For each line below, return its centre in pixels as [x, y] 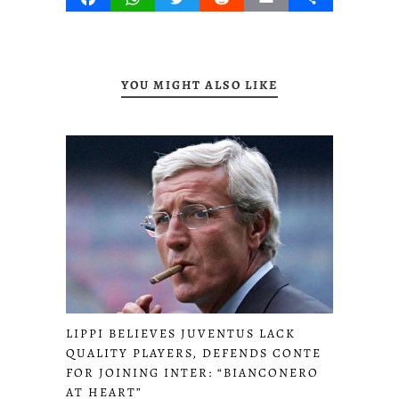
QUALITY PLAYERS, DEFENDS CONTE [194, 354]
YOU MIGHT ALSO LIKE [199, 85]
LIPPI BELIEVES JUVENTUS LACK [181, 334]
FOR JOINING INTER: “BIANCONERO [192, 373]
